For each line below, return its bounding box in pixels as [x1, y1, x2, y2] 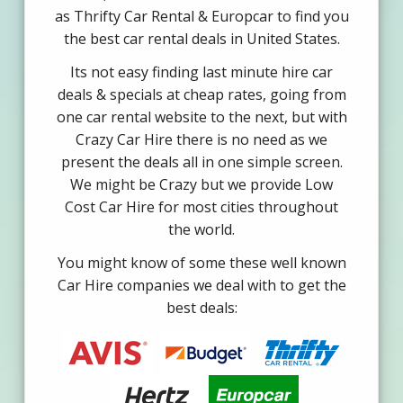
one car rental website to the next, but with [56, 107, 347, 128]
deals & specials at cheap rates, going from [57, 85, 346, 105]
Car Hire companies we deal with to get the [57, 275, 346, 296]
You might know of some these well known [57, 253, 346, 273]
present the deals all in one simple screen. [60, 152, 343, 173]
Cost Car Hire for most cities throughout [65, 197, 338, 218]
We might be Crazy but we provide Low [70, 175, 333, 195]
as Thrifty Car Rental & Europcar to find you [54, 6, 349, 27]
